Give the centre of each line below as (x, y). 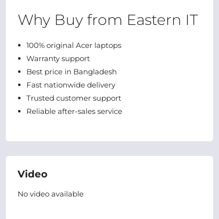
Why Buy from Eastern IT (108, 20)
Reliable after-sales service (74, 111)
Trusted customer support (74, 98)
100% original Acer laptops (74, 45)
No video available (51, 194)
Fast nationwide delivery (71, 85)
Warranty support (58, 58)
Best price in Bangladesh (72, 72)
